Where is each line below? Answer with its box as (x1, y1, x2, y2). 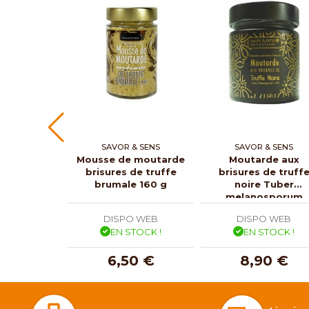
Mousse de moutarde (77, 153, 186, 165)
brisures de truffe (85, 166, 177, 177)
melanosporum (225, 190, 303, 202)
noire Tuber (234, 178, 294, 190)
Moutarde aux (228, 153, 299, 165)
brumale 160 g (94, 178, 168, 190)
